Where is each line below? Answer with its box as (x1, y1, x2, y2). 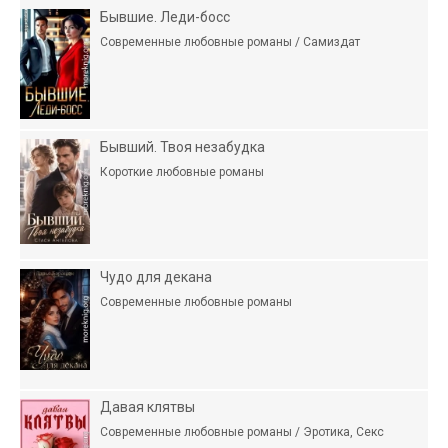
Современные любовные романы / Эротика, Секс (100, 424, 384, 439)
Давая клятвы (100, 398, 195, 415)
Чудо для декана (100, 268, 212, 285)
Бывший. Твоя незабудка (100, 138, 265, 155)
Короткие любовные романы (100, 164, 264, 179)
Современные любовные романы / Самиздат (100, 34, 360, 49)
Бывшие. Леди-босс (100, 8, 230, 25)
